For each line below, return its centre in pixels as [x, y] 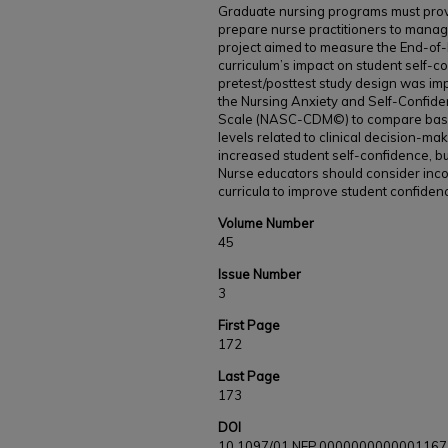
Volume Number [266, 223]
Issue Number [259, 274]
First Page [249, 325]
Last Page [249, 376]
